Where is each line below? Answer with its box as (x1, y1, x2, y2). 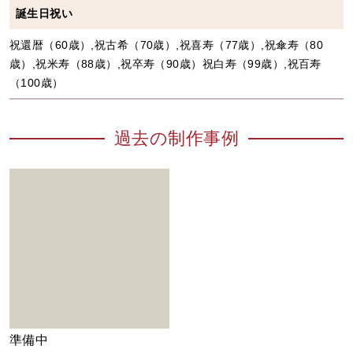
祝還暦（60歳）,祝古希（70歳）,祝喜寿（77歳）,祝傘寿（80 (9, 38, 324, 51)
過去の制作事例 (113, 128, 240, 148)
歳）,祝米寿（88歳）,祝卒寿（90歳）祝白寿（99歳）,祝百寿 (9, 57, 321, 70)
